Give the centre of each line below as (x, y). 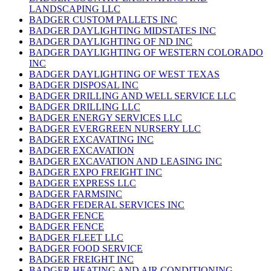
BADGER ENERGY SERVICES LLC (106, 118)
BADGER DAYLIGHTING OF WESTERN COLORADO (146, 53)
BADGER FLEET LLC (76, 238)
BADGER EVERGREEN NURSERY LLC (115, 129)
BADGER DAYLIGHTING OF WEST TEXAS (124, 74)
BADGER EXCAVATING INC (91, 140)
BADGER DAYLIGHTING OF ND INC (111, 42)
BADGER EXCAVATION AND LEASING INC (126, 162)
